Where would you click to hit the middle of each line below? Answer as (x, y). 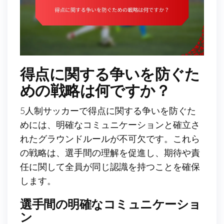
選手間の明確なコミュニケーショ (110, 203)
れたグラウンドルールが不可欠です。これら (110, 138)
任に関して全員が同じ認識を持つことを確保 (110, 166)
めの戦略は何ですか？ (95, 90)
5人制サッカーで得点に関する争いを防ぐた (108, 110)
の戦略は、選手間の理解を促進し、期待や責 (110, 152)
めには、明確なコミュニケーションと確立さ (110, 124)
